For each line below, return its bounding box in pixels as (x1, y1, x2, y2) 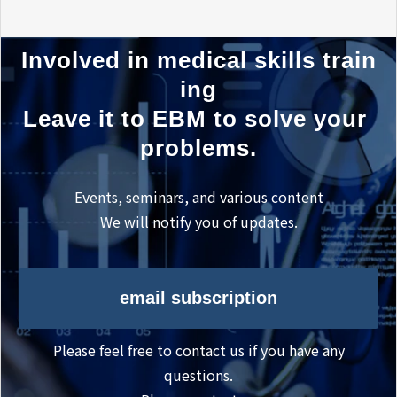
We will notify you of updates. (99, 210, 298, 232)
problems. (140, 134, 257, 161)
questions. (164, 363, 233, 385)
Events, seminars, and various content (74, 185, 323, 207)
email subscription (120, 288, 277, 308)
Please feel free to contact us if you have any (52, 339, 345, 361)
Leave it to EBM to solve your (23, 105, 367, 132)
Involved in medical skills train (20, 46, 377, 74)
